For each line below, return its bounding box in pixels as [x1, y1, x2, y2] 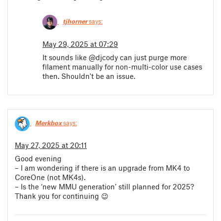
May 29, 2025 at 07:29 [42, 39, 118, 48]
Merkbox [35, 119, 62, 127]
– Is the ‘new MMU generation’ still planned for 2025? [15, 182, 194, 191]
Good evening [15, 154, 62, 163]
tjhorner [63, 17, 87, 26]
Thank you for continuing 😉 [15, 191, 109, 201]
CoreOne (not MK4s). [15, 173, 85, 182]
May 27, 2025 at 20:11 [15, 141, 87, 150]
